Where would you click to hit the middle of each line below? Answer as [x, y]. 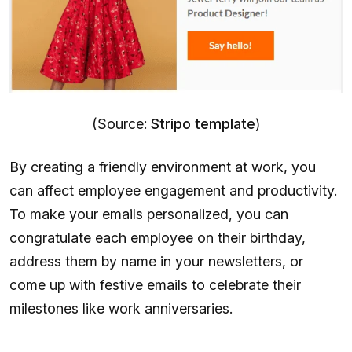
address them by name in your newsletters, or [156, 262]
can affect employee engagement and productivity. [173, 191]
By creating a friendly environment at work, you [163, 167]
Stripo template [203, 124]
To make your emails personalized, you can [149, 214]
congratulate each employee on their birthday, [158, 238]
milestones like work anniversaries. [121, 309]
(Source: [121, 124]
